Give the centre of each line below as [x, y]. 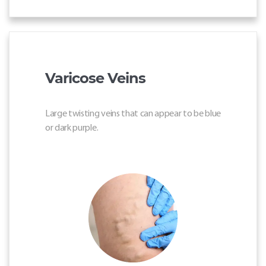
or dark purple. [72, 129]
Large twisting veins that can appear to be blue [133, 114]
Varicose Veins [95, 78]
